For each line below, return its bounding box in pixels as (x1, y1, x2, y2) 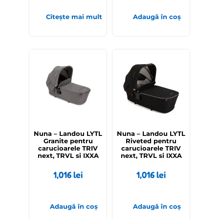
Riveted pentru (126, 137, 176, 145)
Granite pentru (43, 137, 93, 145)
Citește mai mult (45, 13, 102, 21)
